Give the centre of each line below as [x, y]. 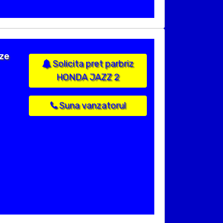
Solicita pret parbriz [92, 64]
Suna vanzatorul [91, 106]
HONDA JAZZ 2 [88, 77]
